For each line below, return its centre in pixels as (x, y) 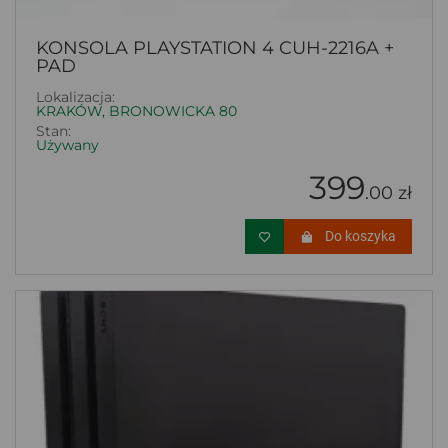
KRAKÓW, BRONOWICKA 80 (136, 110)
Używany (67, 144)
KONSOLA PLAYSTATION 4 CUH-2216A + (215, 47)
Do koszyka (360, 235)
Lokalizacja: (75, 96)
